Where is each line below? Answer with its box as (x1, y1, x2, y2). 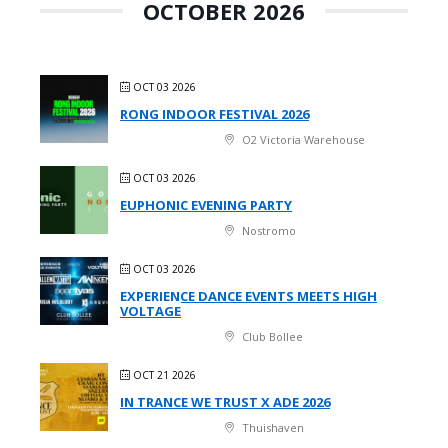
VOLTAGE (120, 301, 181, 320)
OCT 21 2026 (133, 367, 196, 382)
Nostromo (239, 222, 296, 238)
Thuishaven (239, 419, 304, 435)
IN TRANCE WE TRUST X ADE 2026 (120, 392, 330, 411)
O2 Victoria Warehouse (239, 131, 365, 147)
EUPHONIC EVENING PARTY (120, 195, 292, 214)
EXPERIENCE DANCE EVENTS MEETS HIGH (120, 286, 377, 305)
